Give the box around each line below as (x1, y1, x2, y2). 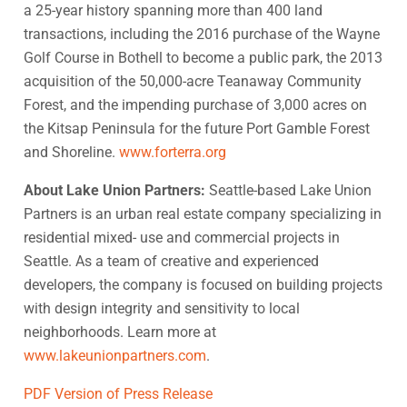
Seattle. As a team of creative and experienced (24, 252, 319, 270)
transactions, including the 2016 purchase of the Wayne (24, 25, 380, 43)
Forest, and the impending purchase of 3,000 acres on (24, 95, 367, 114)
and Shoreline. (24, 143, 119, 161)
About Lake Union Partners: (24, 181, 205, 199)
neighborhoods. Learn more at (24, 323, 216, 341)
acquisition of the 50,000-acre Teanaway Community (24, 72, 362, 90)
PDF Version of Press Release (24, 384, 213, 402)
